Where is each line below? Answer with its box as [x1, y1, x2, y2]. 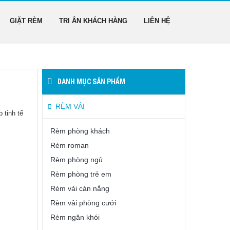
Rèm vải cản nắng [50, 184, 109, 193]
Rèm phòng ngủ [50, 156, 103, 164]
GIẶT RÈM [10, 17, 43, 25]
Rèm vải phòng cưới [50, 199, 116, 207]
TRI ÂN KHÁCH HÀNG [59, 17, 127, 25]
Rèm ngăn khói [50, 213, 100, 221]
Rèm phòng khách [50, 127, 110, 135]
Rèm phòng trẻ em [50, 170, 111, 178]
